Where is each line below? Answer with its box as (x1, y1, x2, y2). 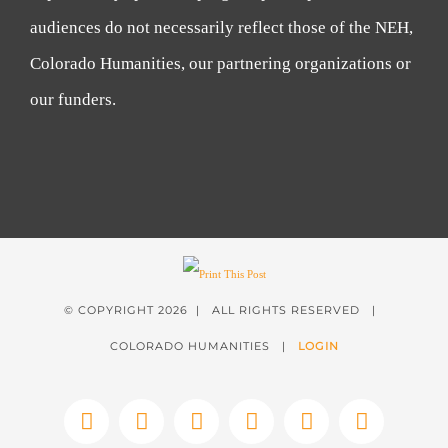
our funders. (30, 89, 116, 109)
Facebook (85, 418, 176, 444)
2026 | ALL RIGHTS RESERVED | (158, 302, 384, 317)
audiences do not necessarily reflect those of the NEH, (30, 17, 413, 37)
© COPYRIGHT (64, 302, 158, 317)
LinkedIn (305, 418, 391, 444)
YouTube (250, 418, 336, 444)
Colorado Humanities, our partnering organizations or (30, 53, 411, 73)
